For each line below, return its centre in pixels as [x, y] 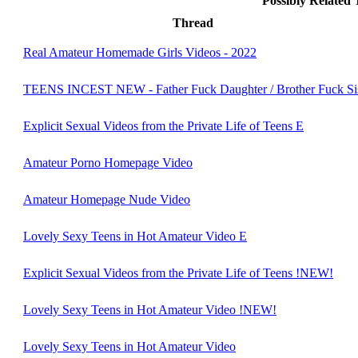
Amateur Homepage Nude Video [107, 199]
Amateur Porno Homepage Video [108, 162]
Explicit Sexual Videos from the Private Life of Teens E [163, 125]
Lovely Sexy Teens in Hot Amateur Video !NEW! [150, 309]
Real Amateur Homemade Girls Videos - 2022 [140, 52]
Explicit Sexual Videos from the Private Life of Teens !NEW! [178, 272]
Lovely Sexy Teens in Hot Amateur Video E [135, 236]
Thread [193, 22]
